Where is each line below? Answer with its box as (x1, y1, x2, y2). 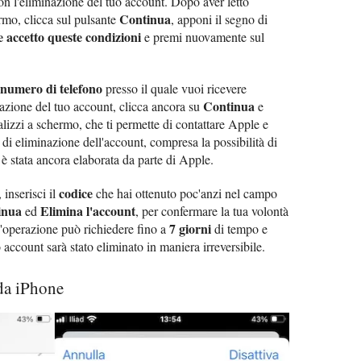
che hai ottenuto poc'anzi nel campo (93, 184, 277, 201)
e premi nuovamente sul (141, 27, 264, 45)
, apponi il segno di (171, 10, 268, 27)
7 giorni (169, 218, 211, 238)
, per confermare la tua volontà (135, 201, 288, 219)
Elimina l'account (40, 201, 135, 220)
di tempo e (211, 219, 268, 237)
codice (59, 183, 93, 202)
